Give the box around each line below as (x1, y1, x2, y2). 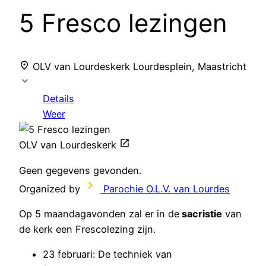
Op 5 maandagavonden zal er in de (19, 208, 179, 220)
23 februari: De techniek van (43, 248, 172, 261)
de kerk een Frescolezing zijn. (19, 223, 156, 236)
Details (43, 93, 74, 105)
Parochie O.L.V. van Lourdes (103, 182, 230, 195)
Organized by (19, 182, 80, 195)
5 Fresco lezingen (19, 8, 227, 39)
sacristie (179, 208, 222, 220)
